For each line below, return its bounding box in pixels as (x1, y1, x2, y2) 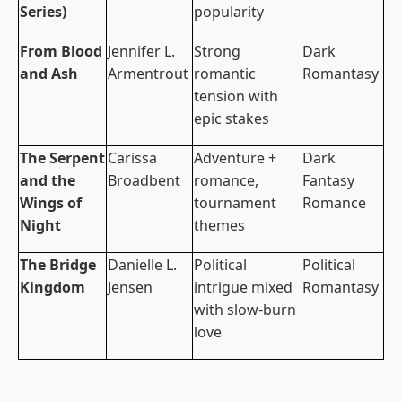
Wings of (20, 193, 82, 214)
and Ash (20, 64, 78, 84)
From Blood (20, 41, 102, 62)
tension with (194, 86, 278, 107)
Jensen (108, 277, 153, 298)
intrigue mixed (194, 277, 293, 298)
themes (194, 215, 245, 236)
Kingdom (20, 277, 85, 298)
